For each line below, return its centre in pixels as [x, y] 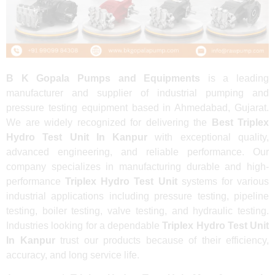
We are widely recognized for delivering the [109, 122]
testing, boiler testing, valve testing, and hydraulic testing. [137, 211]
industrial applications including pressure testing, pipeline [137, 196]
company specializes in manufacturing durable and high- [137, 166]
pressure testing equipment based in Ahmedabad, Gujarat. [137, 107]
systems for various [223, 181]
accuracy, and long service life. [73, 255]
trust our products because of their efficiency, [162, 240]
